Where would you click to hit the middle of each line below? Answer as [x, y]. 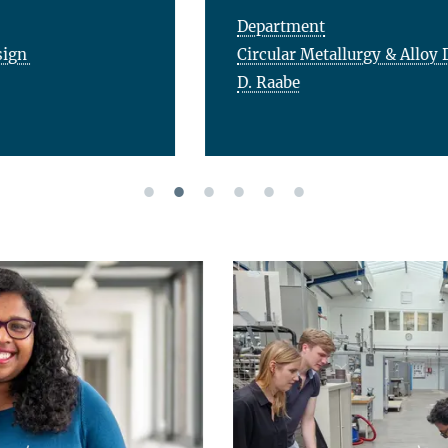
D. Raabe [78, 82]
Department [91, 26]
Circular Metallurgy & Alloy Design [177, 54]
